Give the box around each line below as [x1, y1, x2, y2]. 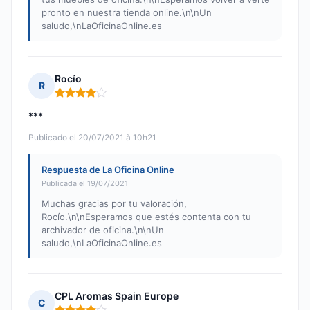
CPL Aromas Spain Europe [55, 290, 179, 302]
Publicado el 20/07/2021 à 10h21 [28, 132, 156, 143]
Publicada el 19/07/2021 [42, 179, 128, 189]
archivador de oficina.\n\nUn [42, 224, 164, 236]
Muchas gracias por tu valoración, [42, 198, 187, 210]
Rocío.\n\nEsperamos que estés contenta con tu [42, 211, 251, 223]
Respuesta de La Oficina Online [42, 164, 174, 176]
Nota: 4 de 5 [54, 91, 113, 105]
